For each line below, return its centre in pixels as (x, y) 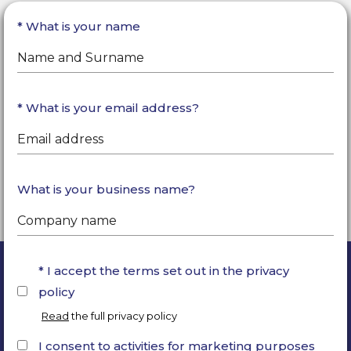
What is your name (83, 27)
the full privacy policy (123, 316)
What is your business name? (106, 190)
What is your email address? (112, 108)
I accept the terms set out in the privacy (168, 271)
